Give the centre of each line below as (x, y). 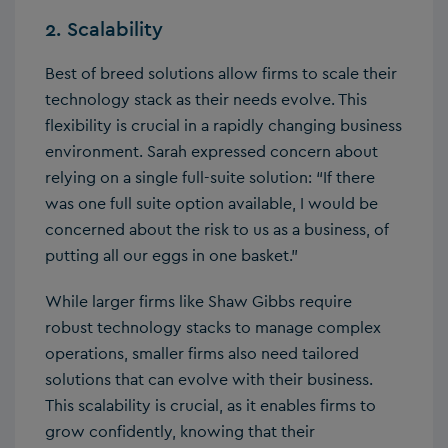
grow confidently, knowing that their (180, 431)
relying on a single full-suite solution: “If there (210, 177)
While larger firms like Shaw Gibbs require (198, 301)
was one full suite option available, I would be (211, 203)
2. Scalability (104, 28)
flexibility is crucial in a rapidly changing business (223, 125)
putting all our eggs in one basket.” (171, 255)
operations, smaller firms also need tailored (202, 353)
